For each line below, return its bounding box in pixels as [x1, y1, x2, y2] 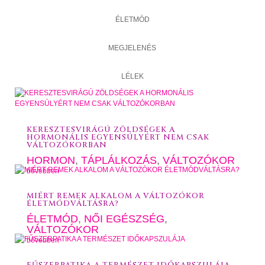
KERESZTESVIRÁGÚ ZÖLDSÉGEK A [26, 124, 175, 135]
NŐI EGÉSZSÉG [83, 213, 164, 225]
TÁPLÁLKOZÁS [80, 154, 157, 166]
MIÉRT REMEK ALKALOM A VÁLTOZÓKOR [26, 190, 205, 201]
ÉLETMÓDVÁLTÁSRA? [26, 198, 119, 209]
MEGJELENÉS [108, 44, 157, 52]
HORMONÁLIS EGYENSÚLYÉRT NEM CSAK [26, 132, 209, 143]
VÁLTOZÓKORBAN [26, 140, 107, 150]
